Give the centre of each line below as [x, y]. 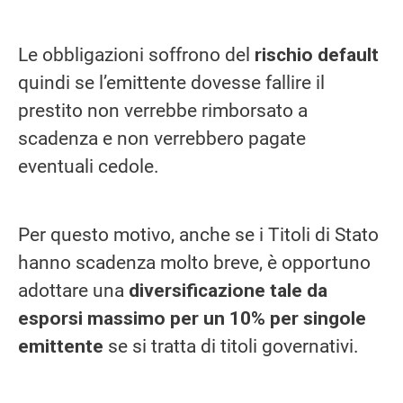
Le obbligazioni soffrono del [134, 55]
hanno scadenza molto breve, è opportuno [194, 262]
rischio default [314, 55]
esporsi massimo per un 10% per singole [192, 318]
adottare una [73, 290]
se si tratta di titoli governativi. [231, 346]
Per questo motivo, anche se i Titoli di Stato [198, 234]
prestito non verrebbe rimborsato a [163, 111]
